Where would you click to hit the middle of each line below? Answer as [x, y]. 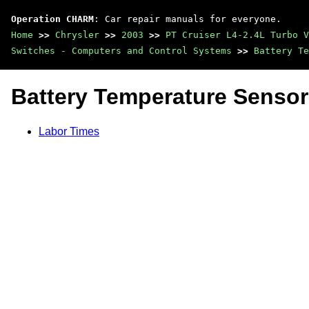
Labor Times [69, 131]
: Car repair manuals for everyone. [188, 19]
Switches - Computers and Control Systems [121, 51]
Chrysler [77, 35]
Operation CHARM [52, 19]
